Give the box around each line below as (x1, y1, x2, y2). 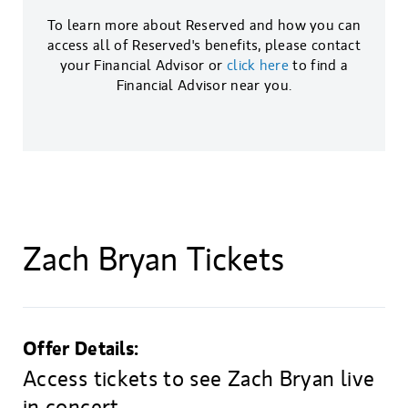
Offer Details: (23, 337, 139, 361)
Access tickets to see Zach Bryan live (23, 367, 375, 392)
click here (226, 57, 290, 74)
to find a (289, 57, 349, 74)
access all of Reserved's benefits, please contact (46, 37, 362, 54)
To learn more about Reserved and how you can (46, 17, 362, 34)
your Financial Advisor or (59, 57, 227, 74)
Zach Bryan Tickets (23, 241, 284, 279)
